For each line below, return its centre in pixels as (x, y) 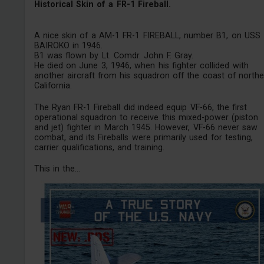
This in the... (57, 169)
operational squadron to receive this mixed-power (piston (146, 117)
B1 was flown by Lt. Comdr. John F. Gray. (113, 56)
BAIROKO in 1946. (68, 46)
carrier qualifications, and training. (99, 147)
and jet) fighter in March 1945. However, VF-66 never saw (146, 127)
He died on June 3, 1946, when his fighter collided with (141, 66)
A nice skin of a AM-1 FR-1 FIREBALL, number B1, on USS (147, 36)
